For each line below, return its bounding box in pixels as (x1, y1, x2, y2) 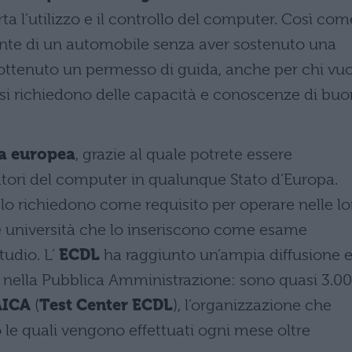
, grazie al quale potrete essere (75, 145, 292, 163)
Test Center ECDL (39, 295, 173, 314)
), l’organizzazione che (173, 295, 332, 314)
